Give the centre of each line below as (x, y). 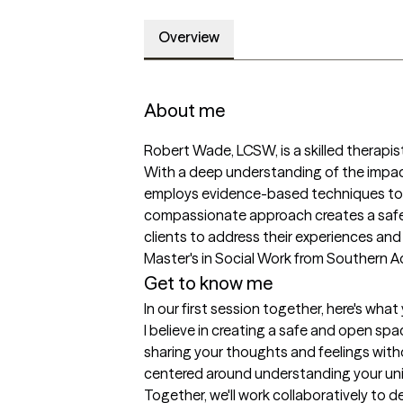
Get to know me (208, 283)
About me (184, 111)
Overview (189, 37)
